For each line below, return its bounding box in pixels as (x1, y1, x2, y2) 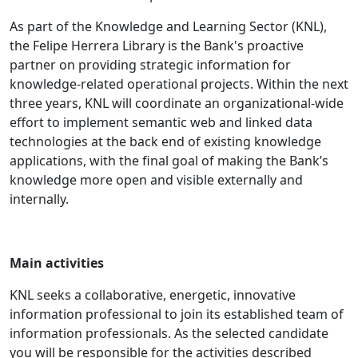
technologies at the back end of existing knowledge (10, 133, 321, 151)
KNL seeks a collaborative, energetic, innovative (10, 286, 296, 304)
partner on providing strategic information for (10, 56, 291, 74)
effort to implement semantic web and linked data (10, 113, 312, 132)
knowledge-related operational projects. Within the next (10, 75, 348, 93)
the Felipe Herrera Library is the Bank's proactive (10, 37, 304, 55)
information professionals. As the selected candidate (10, 324, 328, 343)
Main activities (10, 254, 104, 272)
